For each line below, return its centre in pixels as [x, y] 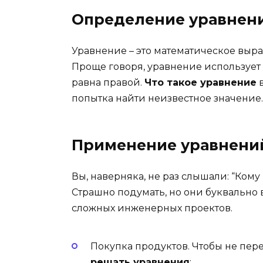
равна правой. [108, 83]
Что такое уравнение [200, 83]
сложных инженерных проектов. [152, 208]
